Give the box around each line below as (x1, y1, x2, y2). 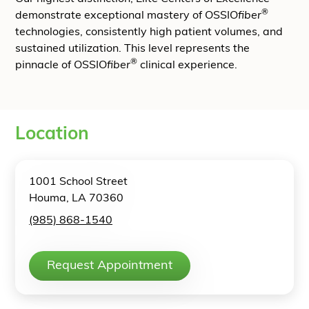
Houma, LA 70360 (29, 193, 123, 204)
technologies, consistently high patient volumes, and (15, 27, 283, 38)
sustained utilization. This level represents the (15, 43, 250, 54)
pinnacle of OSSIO (15, 60, 107, 71)
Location (15, 126, 89, 144)
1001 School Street (29, 177, 128, 188)
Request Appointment (47, 259, 172, 272)
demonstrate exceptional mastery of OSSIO (15, 10, 238, 21)
